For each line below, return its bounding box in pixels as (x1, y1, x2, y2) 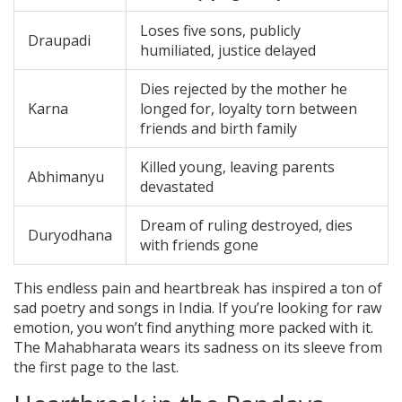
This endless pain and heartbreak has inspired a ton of (13, 277, 382, 298)
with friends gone (140, 234, 258, 255)
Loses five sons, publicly (140, 20, 301, 40)
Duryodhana (28, 224, 112, 245)
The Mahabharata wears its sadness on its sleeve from (13, 336, 382, 357)
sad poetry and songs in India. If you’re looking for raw (13, 297, 381, 318)
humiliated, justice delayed (140, 39, 316, 60)
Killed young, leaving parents (140, 156, 335, 177)
